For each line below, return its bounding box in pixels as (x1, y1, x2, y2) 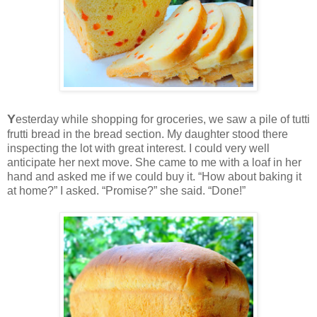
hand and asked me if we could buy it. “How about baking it (7, 170, 301, 183)
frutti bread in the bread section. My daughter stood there (7, 127, 288, 140)
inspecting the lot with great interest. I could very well (7, 142, 270, 154)
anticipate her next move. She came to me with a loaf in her (7, 156, 301, 168)
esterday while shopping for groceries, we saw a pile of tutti (16, 113, 310, 125)
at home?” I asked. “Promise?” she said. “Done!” (7, 184, 246, 197)
